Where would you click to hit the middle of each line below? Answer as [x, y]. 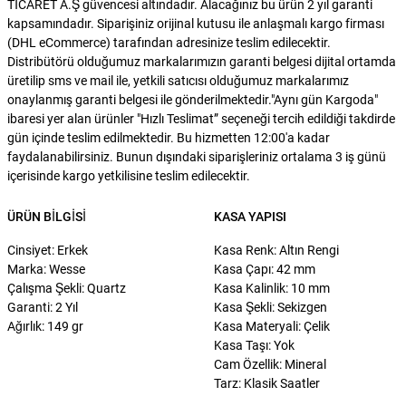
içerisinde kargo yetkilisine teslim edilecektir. [129, 175]
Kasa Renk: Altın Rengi [276, 250]
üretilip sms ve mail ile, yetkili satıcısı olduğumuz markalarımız [178, 80]
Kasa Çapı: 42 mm [265, 269]
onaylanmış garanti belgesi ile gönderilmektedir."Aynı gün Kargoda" [193, 99]
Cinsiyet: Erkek [48, 250]
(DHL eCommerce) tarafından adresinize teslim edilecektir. [169, 42]
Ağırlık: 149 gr [45, 326]
